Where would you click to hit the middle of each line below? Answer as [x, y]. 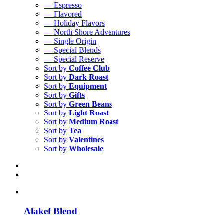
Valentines [86, 140]
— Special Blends [72, 50]
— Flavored [63, 14]
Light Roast [89, 113]
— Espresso [63, 5]
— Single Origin [70, 41]
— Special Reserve [74, 59]
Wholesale [86, 149]
